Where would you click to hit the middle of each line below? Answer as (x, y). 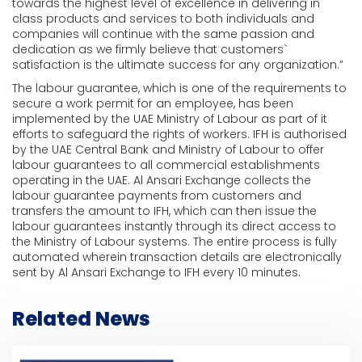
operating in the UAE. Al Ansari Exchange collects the (162, 180)
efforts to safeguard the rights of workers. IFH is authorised (179, 134)
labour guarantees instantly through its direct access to (174, 226)
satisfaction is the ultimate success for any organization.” (178, 64)
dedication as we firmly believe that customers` (150, 49)
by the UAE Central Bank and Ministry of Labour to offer (168, 149)
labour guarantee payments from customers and (157, 195)
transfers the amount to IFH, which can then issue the (164, 210)
